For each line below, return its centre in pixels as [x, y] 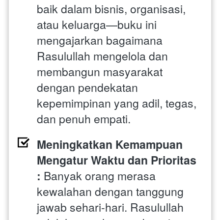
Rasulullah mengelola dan [102, 55]
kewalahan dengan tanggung [110, 191]
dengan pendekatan [87, 87]
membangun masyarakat [100, 71]
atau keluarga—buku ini [97, 24]
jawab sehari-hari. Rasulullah [110, 207]
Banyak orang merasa [100, 175]
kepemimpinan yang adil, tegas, [117, 103]
